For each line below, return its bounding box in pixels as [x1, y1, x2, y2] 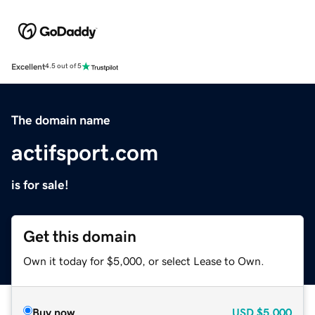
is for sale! [11, 178, 69, 191]
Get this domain [23, 228, 136, 245]
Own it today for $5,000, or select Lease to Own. [23, 255, 264, 266]
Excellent [11, 62, 45, 71]
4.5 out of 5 [45, 63, 82, 70]
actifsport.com [11, 141, 158, 164]
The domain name [11, 113, 110, 127]
